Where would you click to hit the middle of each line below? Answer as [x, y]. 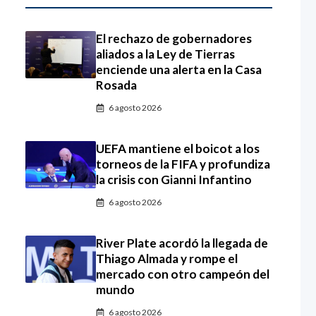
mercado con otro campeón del [183, 274]
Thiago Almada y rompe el [167, 259]
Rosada [116, 85]
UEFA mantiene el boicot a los [178, 148]
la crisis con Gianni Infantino [174, 180]
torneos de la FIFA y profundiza [183, 164]
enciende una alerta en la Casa [179, 69]
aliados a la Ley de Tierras [165, 54]
